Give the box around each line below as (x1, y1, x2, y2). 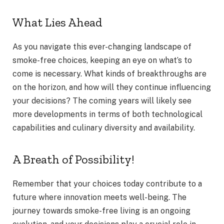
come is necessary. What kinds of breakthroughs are (12, 68, 206, 78)
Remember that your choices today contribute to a (12, 179, 202, 189)
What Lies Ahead (12, 15, 102, 30)
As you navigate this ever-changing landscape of (12, 41, 191, 51)
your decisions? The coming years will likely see (12, 95, 191, 105)
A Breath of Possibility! (12, 152, 134, 167)
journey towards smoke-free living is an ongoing (12, 206, 190, 216)
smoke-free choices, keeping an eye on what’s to (12, 55, 192, 65)
